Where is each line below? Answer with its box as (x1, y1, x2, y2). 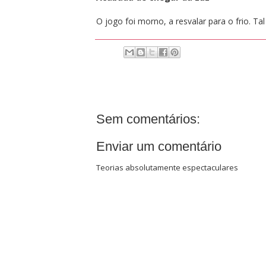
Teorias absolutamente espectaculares (96, 161, 238, 173)
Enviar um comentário (96, 138, 221, 154)
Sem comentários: (96, 111, 200, 126)
